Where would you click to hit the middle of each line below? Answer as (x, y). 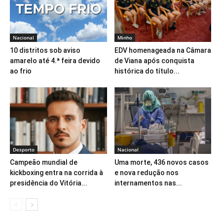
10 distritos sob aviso (45, 50)
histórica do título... (147, 71)
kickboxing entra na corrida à (56, 172)
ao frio (21, 71)
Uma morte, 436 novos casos (161, 162)
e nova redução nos (146, 172)
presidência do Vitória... (49, 183)
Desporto (24, 149)
